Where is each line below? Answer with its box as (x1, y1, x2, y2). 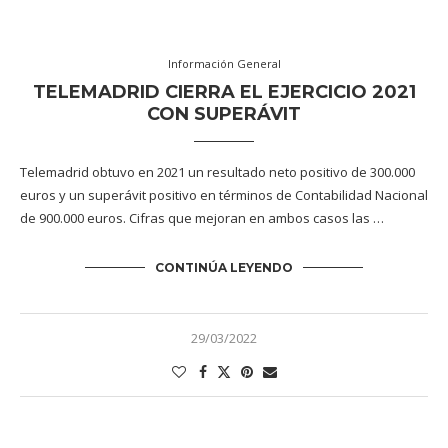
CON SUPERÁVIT (147, 103, 301, 125)
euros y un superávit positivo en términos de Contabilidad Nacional (20, 186, 428, 204)
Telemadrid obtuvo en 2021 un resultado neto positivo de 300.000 (20, 163, 415, 181)
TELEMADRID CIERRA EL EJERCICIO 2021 (32, 81, 416, 103)
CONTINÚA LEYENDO (155, 260, 293, 275)
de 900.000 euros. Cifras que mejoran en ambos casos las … (20, 209, 384, 227)
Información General (167, 56, 281, 71)
